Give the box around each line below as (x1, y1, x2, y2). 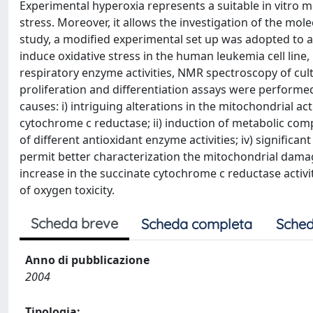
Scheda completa (141, 215, 252, 233)
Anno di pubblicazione (25, 252, 150, 268)
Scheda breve (31, 214, 118, 232)
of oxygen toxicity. (20, 182, 115, 198)
